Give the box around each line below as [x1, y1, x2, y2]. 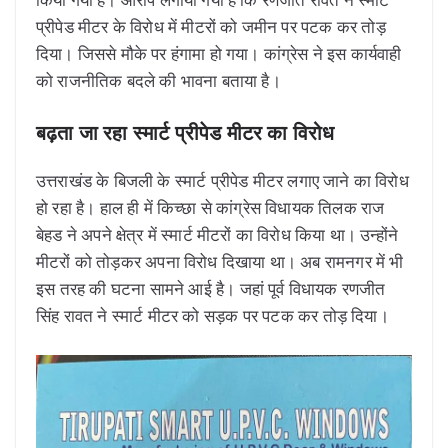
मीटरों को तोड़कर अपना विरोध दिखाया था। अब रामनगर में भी [36, 250, 404, 274]
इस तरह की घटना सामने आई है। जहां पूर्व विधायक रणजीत [36, 277, 386, 301]
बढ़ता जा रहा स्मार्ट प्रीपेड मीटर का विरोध [36, 122, 335, 145]
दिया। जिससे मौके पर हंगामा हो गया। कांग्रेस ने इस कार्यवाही [36, 41, 402, 65]
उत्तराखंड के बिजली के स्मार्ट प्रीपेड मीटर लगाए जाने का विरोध [36, 169, 409, 193]
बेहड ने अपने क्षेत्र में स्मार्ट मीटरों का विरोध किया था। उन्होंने [36, 223, 398, 247]
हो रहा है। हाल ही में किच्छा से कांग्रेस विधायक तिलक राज [36, 196, 385, 220]
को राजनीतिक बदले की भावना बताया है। [36, 68, 285, 92]
